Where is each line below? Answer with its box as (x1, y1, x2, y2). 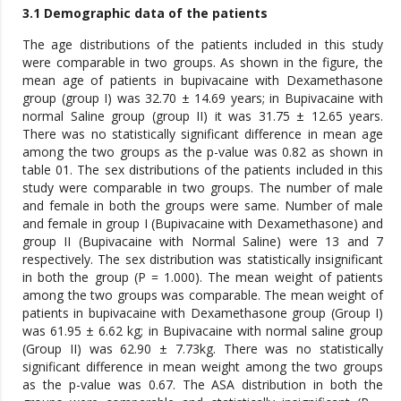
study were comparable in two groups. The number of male (22, 178, 383, 196)
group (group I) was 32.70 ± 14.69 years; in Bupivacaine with (22, 89, 383, 107)
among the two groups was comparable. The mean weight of (22, 286, 383, 303)
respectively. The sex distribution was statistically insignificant (22, 250, 383, 268)
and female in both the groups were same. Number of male (22, 196, 383, 214)
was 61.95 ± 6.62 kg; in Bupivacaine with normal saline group (22, 321, 383, 339)
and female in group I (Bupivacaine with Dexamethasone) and (22, 214, 383, 232)
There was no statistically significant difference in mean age (22, 124, 383, 142)
